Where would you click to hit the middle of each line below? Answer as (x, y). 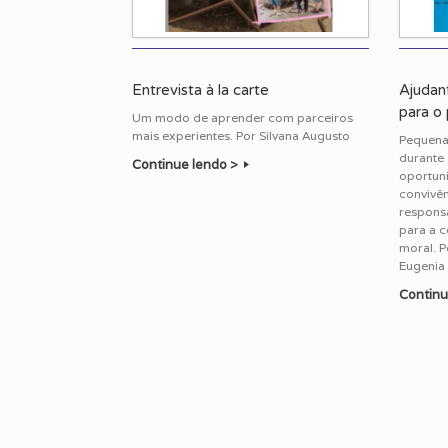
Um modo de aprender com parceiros (242, 118)
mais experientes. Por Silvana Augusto (241, 136)
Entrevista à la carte (200, 90)
